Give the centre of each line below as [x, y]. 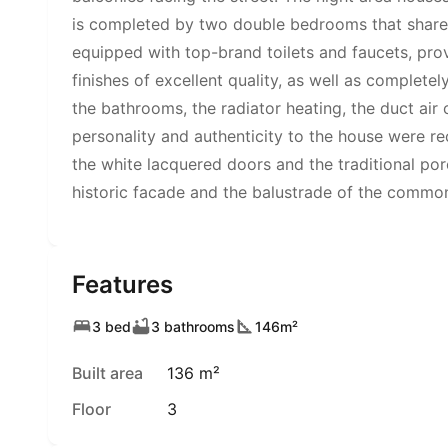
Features [122, 284]
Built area [107, 372]
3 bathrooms [193, 326]
